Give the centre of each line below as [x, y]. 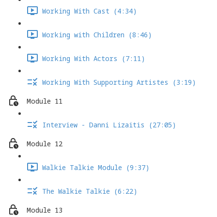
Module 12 [45, 144]
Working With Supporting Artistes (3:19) [119, 82]
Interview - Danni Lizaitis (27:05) [109, 125]
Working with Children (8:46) [97, 35]
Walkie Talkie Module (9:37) [96, 168]
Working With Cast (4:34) [90, 11]
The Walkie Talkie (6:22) [90, 191]
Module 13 [45, 210]
